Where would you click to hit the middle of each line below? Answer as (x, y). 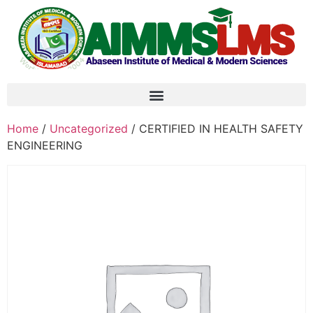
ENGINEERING (45, 145)
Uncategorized (89, 129)
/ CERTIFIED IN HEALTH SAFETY (216, 129)
